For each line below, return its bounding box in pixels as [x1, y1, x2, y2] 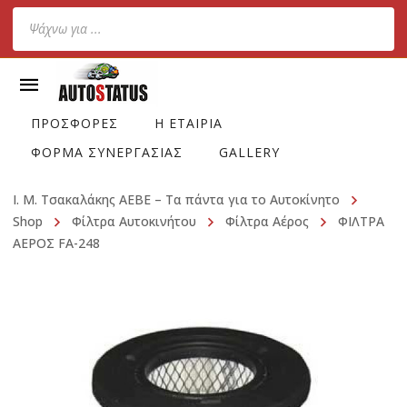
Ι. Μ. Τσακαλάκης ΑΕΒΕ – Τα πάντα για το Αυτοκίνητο [13, 191, 340, 208]
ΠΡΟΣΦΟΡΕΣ [31, 114, 118, 132]
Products [12, 8, 73, 29]
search [12, 34, 57, 55]
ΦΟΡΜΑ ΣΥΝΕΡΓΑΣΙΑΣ [31, 144, 183, 161]
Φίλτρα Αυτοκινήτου [72, 213, 196, 230]
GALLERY [219, 144, 280, 161]
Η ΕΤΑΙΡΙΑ [154, 114, 223, 132]
